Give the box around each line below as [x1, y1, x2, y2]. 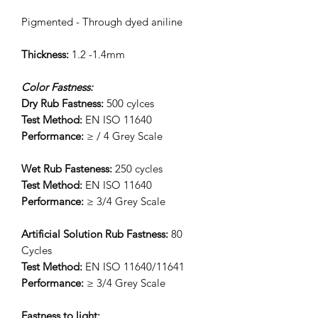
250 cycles [112, 161, 163, 175]
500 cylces [104, 96, 154, 110]
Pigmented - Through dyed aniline [21, 14, 182, 28]
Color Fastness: [21, 79, 93, 94]
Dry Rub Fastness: [21, 96, 104, 110]
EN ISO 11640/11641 [82, 259, 185, 273]
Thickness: [21, 47, 72, 61]
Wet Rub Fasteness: [21, 161, 112, 175]
